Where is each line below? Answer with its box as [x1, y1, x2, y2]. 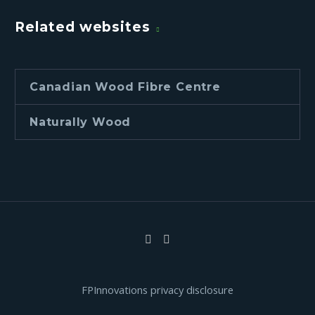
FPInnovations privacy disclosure [82, 282, 233, 297]
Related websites [15, 18, 151, 35]
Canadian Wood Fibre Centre [30, 79, 221, 94]
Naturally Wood [30, 115, 131, 129]
